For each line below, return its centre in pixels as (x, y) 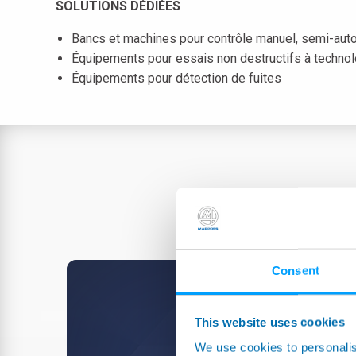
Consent (296, 270)
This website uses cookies (269, 322)
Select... (274, 313)
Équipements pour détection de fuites (176, 78)
